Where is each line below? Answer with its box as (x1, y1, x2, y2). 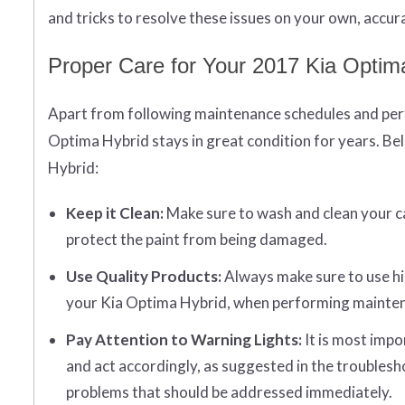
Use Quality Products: (66, 267, 221, 287)
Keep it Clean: (66, 203, 164, 223)
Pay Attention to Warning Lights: (66, 330, 302, 350)
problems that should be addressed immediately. (66, 382, 392, 402)
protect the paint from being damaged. (66, 230, 327, 250)
